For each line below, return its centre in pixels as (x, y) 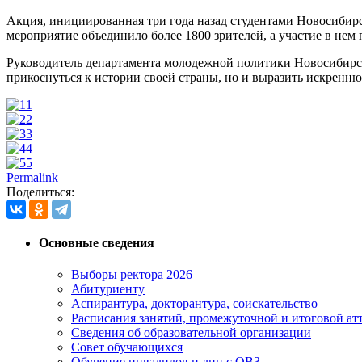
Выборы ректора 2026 (132, 275)
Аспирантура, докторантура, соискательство (194, 304)
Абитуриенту (108, 289)
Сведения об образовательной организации (191, 333)
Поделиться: (40, 192)
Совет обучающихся (127, 347)
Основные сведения (97, 243)
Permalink (32, 177)
